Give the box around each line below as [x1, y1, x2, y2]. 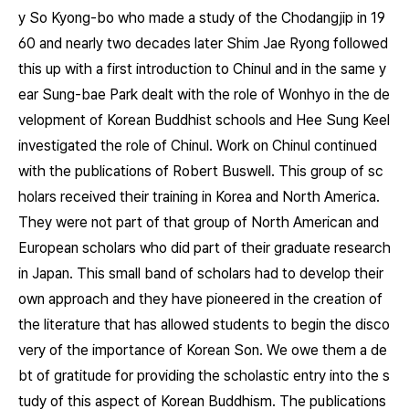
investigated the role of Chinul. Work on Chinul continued [18, 137, 377, 154]
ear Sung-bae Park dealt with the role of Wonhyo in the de [18, 86, 390, 103]
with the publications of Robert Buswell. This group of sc [18, 163, 383, 180]
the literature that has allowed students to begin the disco [18, 316, 390, 333]
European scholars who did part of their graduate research [18, 239, 391, 257]
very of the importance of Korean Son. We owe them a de [18, 341, 387, 359]
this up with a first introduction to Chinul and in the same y [18, 60, 386, 78]
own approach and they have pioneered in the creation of [18, 290, 383, 308]
